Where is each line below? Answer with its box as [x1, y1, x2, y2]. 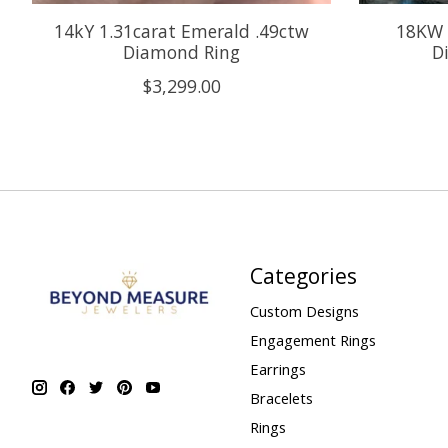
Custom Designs [249, 300, 359, 321]
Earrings [249, 359, 306, 380]
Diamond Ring [123, 39, 241, 64]
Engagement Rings [249, 330, 376, 350]
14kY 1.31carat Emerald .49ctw [54, 18, 310, 43]
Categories [249, 260, 357, 290]
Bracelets [249, 388, 313, 409]
